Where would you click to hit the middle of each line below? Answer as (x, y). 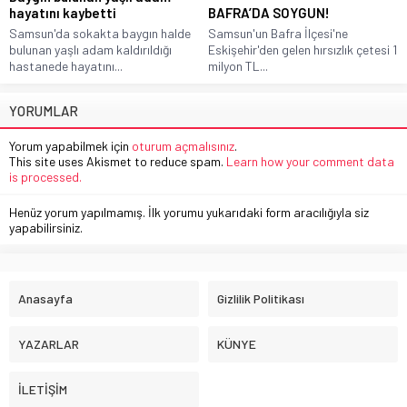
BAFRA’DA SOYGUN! (269, 12)
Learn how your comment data (310, 161)
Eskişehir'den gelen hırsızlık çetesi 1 (303, 49)
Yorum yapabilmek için (70, 145)
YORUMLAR (44, 110)
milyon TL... (238, 65)
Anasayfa (45, 298)
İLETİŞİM (43, 389)
